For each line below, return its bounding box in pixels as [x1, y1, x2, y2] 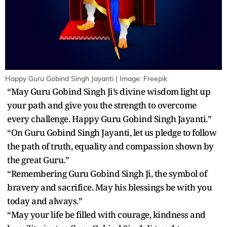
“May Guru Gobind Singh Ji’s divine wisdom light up [7, 86, 210, 98]
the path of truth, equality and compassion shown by [7, 140, 214, 153]
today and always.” [7, 195, 82, 207]
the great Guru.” [7, 154, 69, 166]
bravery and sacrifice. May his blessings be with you [7, 181, 212, 194]
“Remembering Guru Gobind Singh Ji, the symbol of [7, 168, 207, 180]
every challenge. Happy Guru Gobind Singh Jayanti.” [7, 113, 211, 125]
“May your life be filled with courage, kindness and [7, 209, 206, 221]
